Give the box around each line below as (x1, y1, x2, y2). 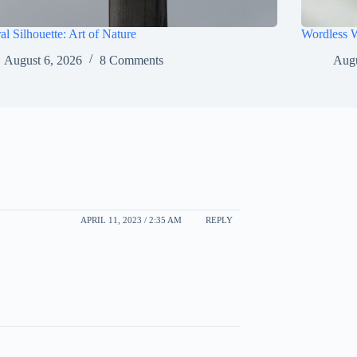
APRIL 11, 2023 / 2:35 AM (80, 215, 182, 226)
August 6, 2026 (4, 53, 83, 67)
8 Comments (100, 53, 164, 67)
